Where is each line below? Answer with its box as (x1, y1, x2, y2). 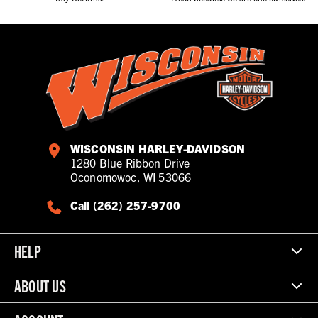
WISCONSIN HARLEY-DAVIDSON (70, 141, 245, 156)
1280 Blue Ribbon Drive (70, 155, 190, 170)
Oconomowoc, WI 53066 (70, 170, 192, 185)
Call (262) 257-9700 (70, 198, 181, 213)
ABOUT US (14, 275, 66, 297)
